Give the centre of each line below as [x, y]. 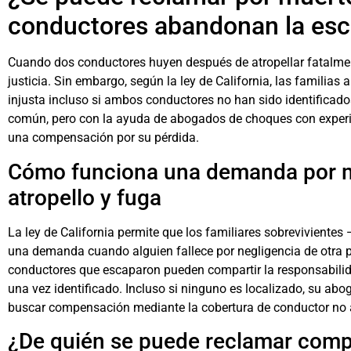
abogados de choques [230, 119]
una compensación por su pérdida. [103, 138]
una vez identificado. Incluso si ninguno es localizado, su [165, 288]
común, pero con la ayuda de [87, 119]
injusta [27, 100]
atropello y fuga [85, 197]
